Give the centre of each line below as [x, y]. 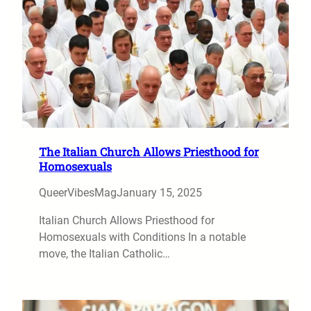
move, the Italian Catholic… [104, 253]
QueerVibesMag [78, 192]
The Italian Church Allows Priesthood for [149, 151]
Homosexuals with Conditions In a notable [142, 237]
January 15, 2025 [159, 192]
